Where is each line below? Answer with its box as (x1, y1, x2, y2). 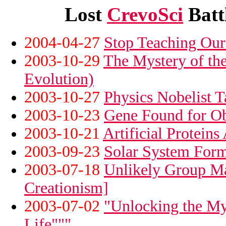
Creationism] (24, 179, 108, 197)
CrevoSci (107, 3, 183, 25)
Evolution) (24, 70, 94, 88)
